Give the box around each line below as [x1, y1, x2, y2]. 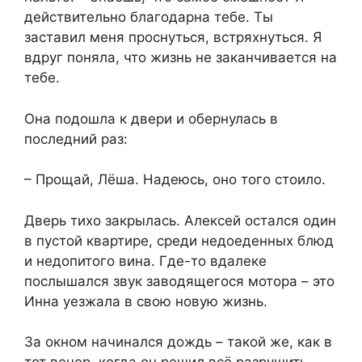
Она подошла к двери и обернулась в [24, 110, 278, 127]
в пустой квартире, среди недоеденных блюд [24, 232, 334, 249]
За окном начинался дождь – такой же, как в [24, 334, 332, 351]
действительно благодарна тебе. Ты [24, 9, 273, 26]
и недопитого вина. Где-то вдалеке [24, 252, 267, 269]
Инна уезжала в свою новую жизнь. [24, 293, 267, 309]
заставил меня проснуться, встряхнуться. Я [24, 29, 322, 46]
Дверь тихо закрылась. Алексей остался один [24, 212, 336, 229]
